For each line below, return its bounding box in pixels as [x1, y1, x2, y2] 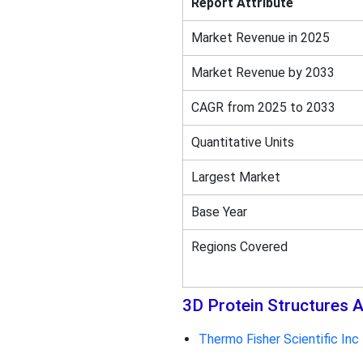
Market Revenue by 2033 [190, 64, 335, 80]
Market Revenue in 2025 [190, 29, 330, 45]
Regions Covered [190, 238, 288, 254]
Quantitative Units [190, 134, 294, 150]
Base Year [190, 203, 247, 220]
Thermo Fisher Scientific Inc [198, 331, 359, 347]
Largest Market [190, 169, 280, 185]
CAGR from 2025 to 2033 [190, 99, 335, 115]
